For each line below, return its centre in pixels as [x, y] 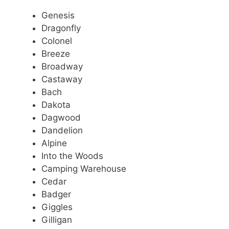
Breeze [56, 53]
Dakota [56, 105]
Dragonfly [61, 28]
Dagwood [61, 117]
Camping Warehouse [84, 168]
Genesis [58, 15]
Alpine [54, 143]
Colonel [57, 41]
